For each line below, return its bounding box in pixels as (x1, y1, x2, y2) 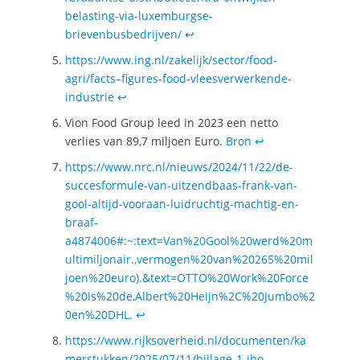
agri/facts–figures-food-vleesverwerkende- (64, 71, 292, 87)
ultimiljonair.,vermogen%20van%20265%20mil (64, 252, 313, 268)
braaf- (64, 215, 98, 231)
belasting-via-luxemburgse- (64, 8, 213, 24)
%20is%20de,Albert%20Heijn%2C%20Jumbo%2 (64, 288, 315, 305)
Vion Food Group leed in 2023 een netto (64, 115, 278, 131)
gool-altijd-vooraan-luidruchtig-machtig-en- (64, 196, 299, 212)
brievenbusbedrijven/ (64, 27, 182, 43)
